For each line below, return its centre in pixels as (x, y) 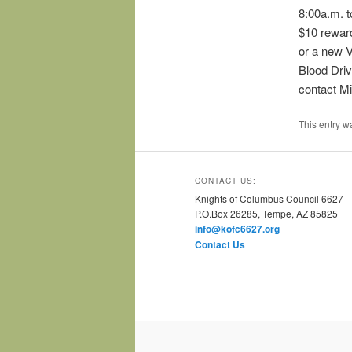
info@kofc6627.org (237, 229)
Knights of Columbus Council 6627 (269, 199)
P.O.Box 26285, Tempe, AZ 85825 (266, 214)
